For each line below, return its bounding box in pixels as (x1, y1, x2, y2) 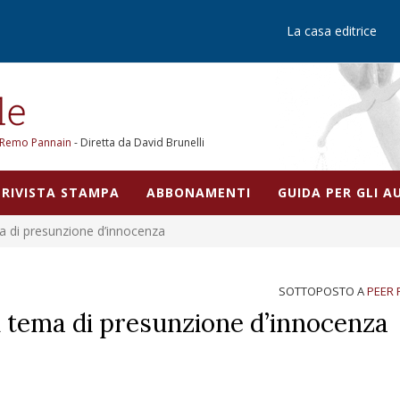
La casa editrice (287, 22, 377, 39)
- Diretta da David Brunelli (71, 135, 204, 150)
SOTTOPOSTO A (279, 283, 368, 299)
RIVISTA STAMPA (2, 184, 120, 201)
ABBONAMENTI (146, 184, 251, 201)
